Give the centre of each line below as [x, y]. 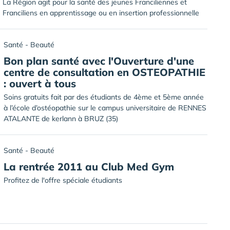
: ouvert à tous [40, 83]
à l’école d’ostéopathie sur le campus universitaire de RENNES [105, 108]
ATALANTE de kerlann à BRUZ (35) [61, 119]
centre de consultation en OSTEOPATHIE [104, 72]
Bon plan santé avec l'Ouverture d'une [99, 61]
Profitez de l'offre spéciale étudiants [63, 180]
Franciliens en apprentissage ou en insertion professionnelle [101, 13]
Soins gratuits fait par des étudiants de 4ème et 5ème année [104, 97]
